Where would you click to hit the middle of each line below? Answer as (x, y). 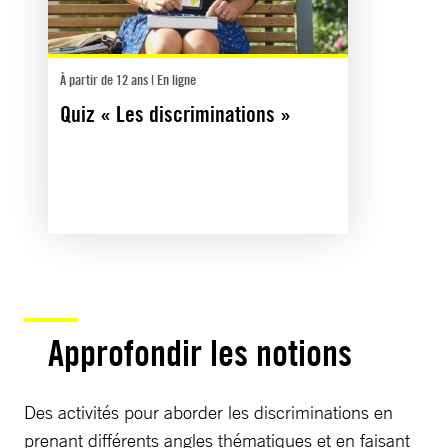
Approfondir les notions (200, 352)
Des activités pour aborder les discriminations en (208, 411)
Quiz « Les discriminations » (175, 113)
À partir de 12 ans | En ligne (128, 79)
